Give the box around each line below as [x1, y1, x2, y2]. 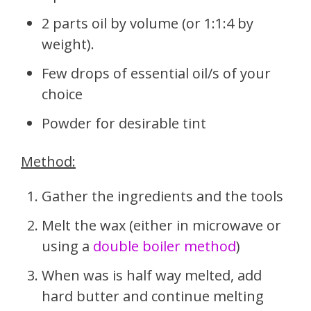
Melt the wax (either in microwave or [42, 215, 281, 235]
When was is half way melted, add [42, 265, 262, 285]
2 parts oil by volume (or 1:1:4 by [42, 13, 253, 33]
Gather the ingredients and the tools [42, 186, 283, 205]
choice [42, 84, 83, 103]
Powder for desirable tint [42, 113, 206, 133]
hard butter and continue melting [42, 286, 264, 305]
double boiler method [93, 236, 236, 255]
